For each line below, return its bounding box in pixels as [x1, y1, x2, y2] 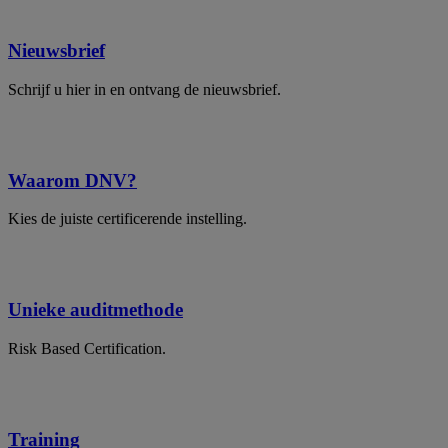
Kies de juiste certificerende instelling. [8, 210, 247, 228]
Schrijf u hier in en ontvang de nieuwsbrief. [8, 80, 281, 98]
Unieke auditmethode [8, 299, 183, 321]
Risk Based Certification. [8, 339, 166, 357]
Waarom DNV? [8, 169, 137, 191]
